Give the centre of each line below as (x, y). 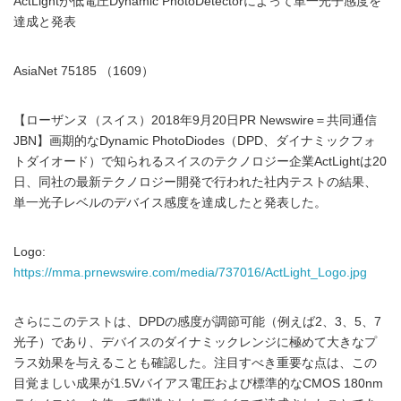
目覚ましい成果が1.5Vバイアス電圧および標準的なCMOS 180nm (198, 384)
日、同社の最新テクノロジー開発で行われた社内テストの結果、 (195, 182)
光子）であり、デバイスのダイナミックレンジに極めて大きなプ (195, 342)
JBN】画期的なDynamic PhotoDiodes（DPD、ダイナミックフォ (195, 141)
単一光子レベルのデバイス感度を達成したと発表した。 (170, 203)
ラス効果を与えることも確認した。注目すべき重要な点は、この (195, 363)
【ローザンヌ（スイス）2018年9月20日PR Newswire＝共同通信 (195, 120)
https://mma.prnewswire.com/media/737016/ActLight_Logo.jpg (190, 273)
